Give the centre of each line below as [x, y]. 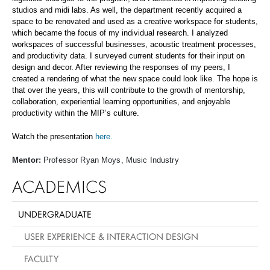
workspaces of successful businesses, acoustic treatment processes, [134, 44]
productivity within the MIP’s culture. [76, 113]
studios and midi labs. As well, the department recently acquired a [127, 10]
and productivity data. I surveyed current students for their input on [128, 56]
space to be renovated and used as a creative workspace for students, [135, 21]
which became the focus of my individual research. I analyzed [120, 33]
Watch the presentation [54, 137]
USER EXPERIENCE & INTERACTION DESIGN [111, 236]
